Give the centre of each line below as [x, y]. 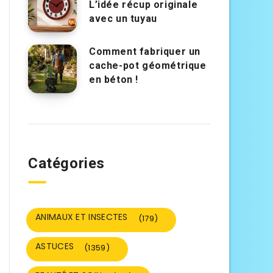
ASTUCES [55, 246]
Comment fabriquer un [145, 52]
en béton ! [114, 80]
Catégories [66, 164]
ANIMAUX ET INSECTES [82, 217]
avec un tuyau [123, 19]
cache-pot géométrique [148, 66]
